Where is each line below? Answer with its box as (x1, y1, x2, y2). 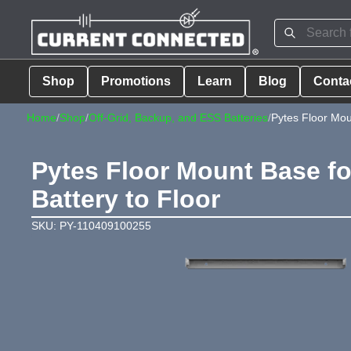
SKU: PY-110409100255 (31, 219, 151, 232)
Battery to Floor (31, 184, 220, 213)
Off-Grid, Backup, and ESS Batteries (88, 110, 268, 124)
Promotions (100, 74, 171, 88)
